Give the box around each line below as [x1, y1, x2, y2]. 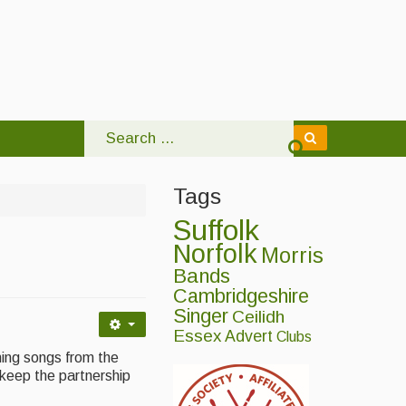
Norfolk [173, 239, 257, 269]
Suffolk [173, 214, 259, 247]
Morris [261, 244, 324, 268]
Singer [173, 305, 228, 328]
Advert [225, 327, 273, 346]
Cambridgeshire [173, 285, 309, 308]
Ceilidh [232, 307, 285, 327]
